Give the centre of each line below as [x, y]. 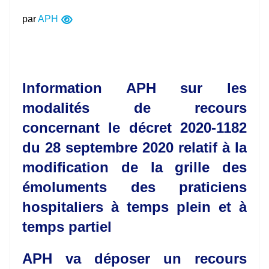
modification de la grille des [134, 167]
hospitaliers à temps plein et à [134, 207]
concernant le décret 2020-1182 [134, 127]
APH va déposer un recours [134, 258]
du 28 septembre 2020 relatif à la [134, 147]
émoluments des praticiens [134, 187]
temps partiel [67, 226]
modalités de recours [134, 107]
